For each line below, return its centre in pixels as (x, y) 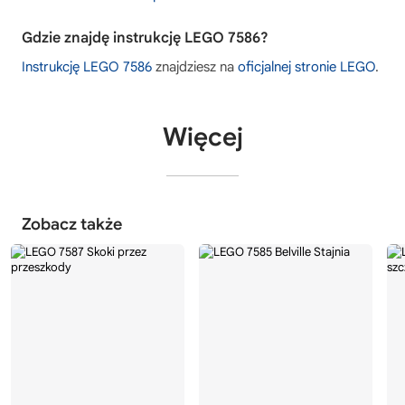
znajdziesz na (195, 67)
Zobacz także (72, 225)
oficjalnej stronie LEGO (306, 67)
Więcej (202, 137)
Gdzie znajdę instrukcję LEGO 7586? (145, 38)
